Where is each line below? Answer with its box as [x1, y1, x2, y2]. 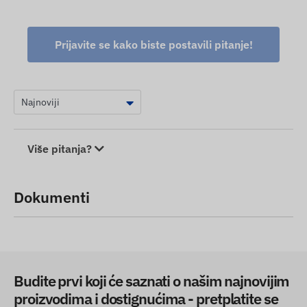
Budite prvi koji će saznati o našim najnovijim [14, 271, 290, 291]
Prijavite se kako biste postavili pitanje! [54, 38, 253, 52]
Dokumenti [14, 187, 90, 208]
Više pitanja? [27, 142, 95, 156]
